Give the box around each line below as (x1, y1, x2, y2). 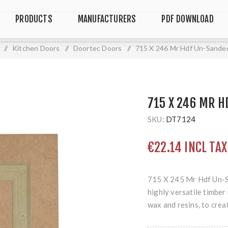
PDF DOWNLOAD (161, 14, 214, 24)
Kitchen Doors (12, 44, 60, 52)
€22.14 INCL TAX (148, 139, 227, 155)
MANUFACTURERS (77, 14, 136, 24)
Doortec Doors (73, 44, 122, 52)
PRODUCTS (15, 14, 52, 24)
